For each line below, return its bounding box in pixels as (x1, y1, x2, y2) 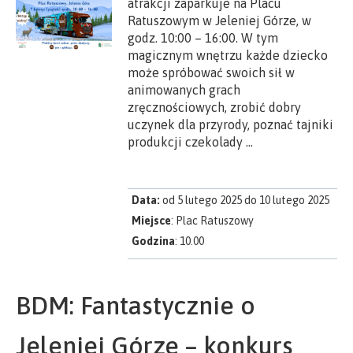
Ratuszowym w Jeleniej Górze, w (128, 13, 312, 28)
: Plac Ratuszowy (171, 214, 255, 227)
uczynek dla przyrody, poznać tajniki (128, 117, 334, 132)
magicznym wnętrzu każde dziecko (128, 48, 329, 63)
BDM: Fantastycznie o (16, 290, 255, 320)
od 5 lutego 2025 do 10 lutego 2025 (162, 193, 330, 206)
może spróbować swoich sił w (128, 65, 295, 80)
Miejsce (132, 214, 172, 227)
